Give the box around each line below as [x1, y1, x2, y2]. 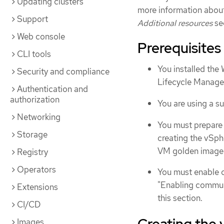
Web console [17, 31, 65, 42]
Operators [17, 164, 56, 175]
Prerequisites [137, 38, 221, 58]
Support [17, 13, 48, 24]
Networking [17, 111, 60, 122]
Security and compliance [17, 66, 109, 77]
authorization [10, 94, 59, 105]
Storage [17, 129, 47, 140]
